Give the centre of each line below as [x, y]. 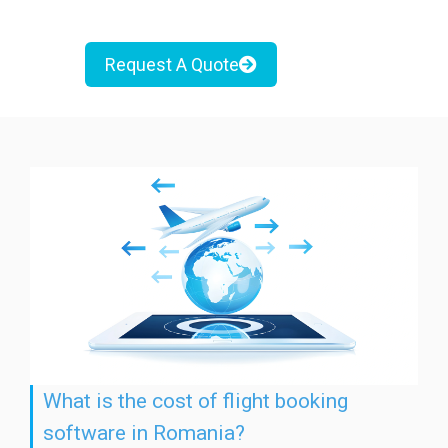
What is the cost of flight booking [195, 400]
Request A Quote [172, 65]
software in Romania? [144, 432]
